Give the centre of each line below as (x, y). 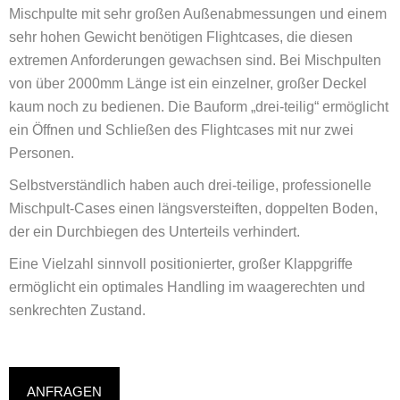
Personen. (42, 153)
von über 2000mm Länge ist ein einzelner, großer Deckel (188, 83)
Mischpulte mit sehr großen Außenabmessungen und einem (198, 13)
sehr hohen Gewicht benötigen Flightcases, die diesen (181, 37)
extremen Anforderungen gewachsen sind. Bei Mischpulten (195, 60)
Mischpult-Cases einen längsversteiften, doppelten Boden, (193, 208)
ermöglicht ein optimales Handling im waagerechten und (187, 287)
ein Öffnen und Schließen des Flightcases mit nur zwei (181, 129)
